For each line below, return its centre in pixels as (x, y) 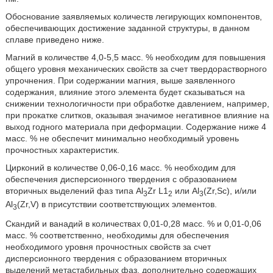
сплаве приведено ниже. (55, 40)
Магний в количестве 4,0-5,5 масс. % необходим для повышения (135, 58)
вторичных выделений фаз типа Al (74, 191)
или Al (186, 191)
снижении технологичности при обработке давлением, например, (137, 104)
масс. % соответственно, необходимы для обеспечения (117, 236)
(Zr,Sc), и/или (230, 191)
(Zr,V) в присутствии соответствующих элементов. (117, 204)
